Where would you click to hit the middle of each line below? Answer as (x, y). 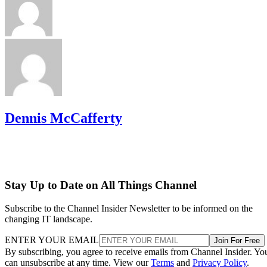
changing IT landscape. (49, 219)
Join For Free (237, 241)
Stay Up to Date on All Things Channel (101, 185)
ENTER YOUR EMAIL (52, 240)
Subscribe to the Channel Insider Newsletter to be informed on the (129, 209)
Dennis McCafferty (63, 118)
